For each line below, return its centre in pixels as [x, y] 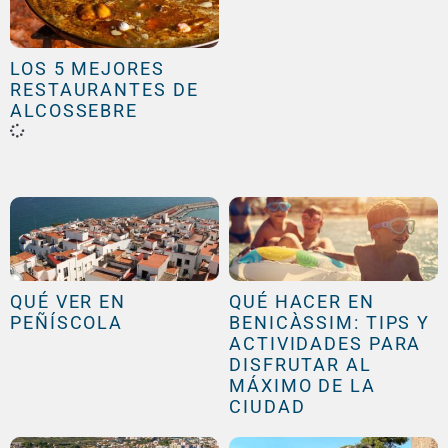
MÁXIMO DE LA [302, 385]
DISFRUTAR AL [300, 364]
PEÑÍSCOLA [67, 322]
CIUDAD [267, 406]
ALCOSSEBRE [74, 111]
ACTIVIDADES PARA [325, 343]
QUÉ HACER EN [302, 301]
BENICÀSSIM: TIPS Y [330, 322]
